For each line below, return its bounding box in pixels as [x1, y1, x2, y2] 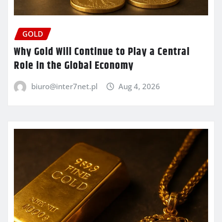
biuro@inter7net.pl [31, 81, 98, 91]
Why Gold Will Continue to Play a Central [14, 43, 190, 60]
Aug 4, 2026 [118, 81, 161, 91]
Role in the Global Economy [14, 57, 134, 74]
